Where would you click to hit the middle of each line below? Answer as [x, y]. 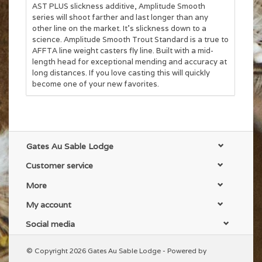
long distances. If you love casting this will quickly [121, 73]
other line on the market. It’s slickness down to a [119, 28]
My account [49, 204]
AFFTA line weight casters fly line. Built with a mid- [123, 51]
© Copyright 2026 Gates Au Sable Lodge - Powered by [116, 251]
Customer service [59, 166]
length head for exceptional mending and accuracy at [130, 62]
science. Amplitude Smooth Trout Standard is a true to [130, 39]
